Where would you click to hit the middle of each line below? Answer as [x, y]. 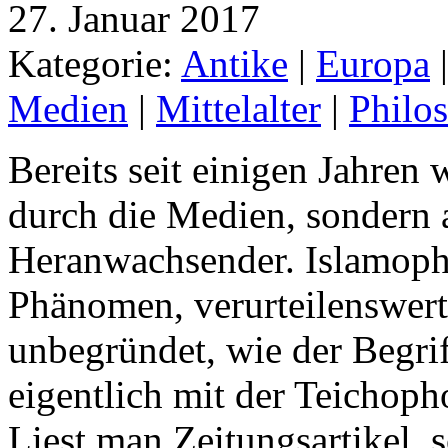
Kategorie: [94, 63]
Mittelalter [238, 108]
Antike [234, 63]
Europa [373, 63]
